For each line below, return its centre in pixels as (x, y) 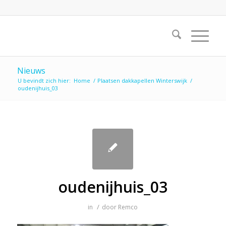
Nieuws (31, 71)
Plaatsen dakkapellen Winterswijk (142, 80)
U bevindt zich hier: (44, 80)
